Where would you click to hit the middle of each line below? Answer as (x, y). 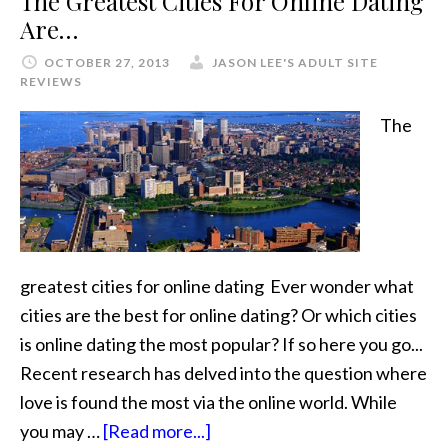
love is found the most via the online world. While (208, 401)
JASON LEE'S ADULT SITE (295, 62)
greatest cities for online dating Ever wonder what (217, 285)
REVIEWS (51, 81)
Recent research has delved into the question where (223, 372)
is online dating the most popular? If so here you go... (221, 343)
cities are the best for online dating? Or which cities (218, 314)
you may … (61, 430)
